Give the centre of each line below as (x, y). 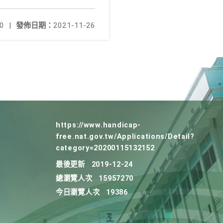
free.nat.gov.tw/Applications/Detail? (125, 137)
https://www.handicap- (99, 125)
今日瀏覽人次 (78, 192)
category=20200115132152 (105, 148)
